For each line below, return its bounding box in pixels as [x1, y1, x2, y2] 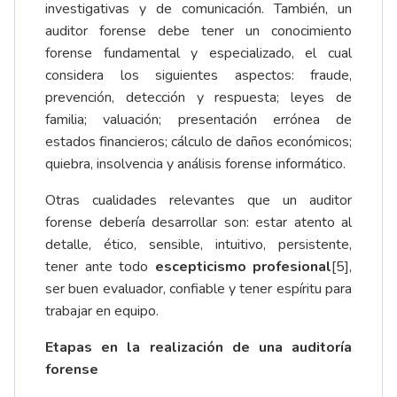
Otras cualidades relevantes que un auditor [45, 191, 352, 211]
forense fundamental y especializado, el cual [45, 43, 352, 64]
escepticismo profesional [154, 257, 331, 277]
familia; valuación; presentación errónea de [45, 110, 352, 130]
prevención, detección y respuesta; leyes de [45, 88, 352, 108]
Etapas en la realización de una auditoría [45, 338, 352, 358]
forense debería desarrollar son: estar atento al [45, 213, 352, 233]
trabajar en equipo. [45, 301, 159, 322]
